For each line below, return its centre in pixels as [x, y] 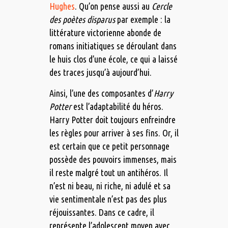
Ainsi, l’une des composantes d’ [101, 93]
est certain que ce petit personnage [109, 146]
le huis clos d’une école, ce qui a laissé [113, 59]
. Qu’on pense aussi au [113, 6]
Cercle [162, 6]
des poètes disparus [82, 20]
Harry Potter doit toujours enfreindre [112, 120]
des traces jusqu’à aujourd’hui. [100, 73]
